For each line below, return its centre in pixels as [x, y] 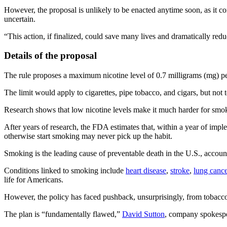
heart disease [146, 171]
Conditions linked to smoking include [65, 171]
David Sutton [143, 214]
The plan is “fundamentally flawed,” [63, 214]
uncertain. [20, 19]
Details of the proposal [50, 56]
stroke [180, 171]
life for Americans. [34, 180]
